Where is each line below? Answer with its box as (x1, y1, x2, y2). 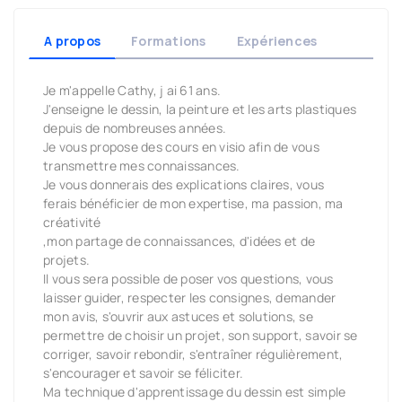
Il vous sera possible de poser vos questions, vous (43, 269, 334, 287)
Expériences (236, 31, 318, 49)
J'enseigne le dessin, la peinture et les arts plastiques (43, 100, 356, 118)
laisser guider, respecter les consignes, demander (43, 288, 336, 306)
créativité (43, 213, 101, 231)
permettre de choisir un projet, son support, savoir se (43, 326, 358, 344)
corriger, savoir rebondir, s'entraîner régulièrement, (43, 345, 344, 363)
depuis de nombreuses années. (43, 118, 226, 136)
